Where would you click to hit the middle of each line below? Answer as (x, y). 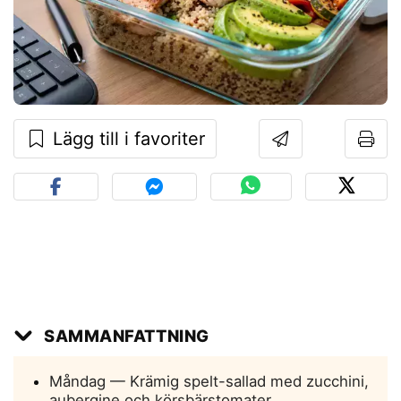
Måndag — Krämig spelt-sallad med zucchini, (209, 382)
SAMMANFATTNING (127, 336)
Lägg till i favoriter (126, 139)
